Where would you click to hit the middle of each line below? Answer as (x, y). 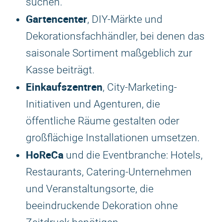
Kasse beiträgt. (60, 70)
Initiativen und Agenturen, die (93, 104)
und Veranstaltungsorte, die (90, 189)
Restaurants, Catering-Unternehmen (109, 172)
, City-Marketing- (140, 87)
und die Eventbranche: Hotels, (133, 155)
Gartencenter (56, 19)
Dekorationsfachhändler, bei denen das (115, 36)
